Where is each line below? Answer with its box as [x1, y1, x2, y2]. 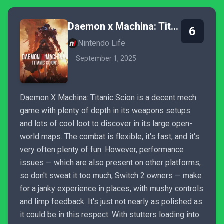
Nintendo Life [78, 38, 125, 48]
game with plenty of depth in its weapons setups [20, 106, 190, 115]
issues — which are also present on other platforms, [20, 158, 201, 167]
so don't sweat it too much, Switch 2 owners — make [20, 171, 202, 180]
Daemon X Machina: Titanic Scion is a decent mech [20, 93, 196, 102]
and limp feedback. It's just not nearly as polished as [20, 197, 202, 206]
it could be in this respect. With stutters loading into [20, 210, 199, 219]
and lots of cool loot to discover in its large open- [20, 119, 192, 128]
